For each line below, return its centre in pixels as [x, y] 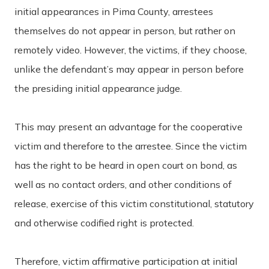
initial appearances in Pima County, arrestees [114, 11]
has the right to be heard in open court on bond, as [126, 165]
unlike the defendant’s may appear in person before [129, 69]
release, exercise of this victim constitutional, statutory [134, 203]
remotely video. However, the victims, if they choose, [131, 50]
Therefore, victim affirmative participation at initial [126, 261]
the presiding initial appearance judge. [98, 88]
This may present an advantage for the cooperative [128, 126]
